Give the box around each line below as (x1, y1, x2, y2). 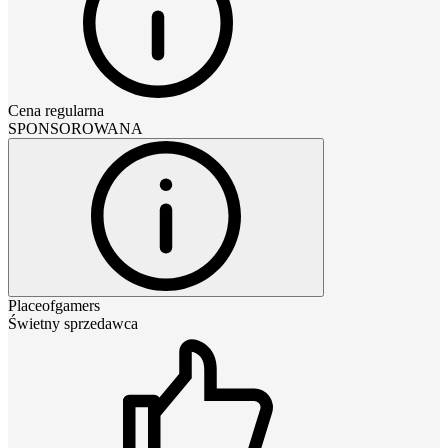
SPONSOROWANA (8, 119, 143, 137)
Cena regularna (8, 101, 104, 119)
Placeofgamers (8, 296, 100, 314)
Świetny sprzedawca (8, 314, 138, 332)
